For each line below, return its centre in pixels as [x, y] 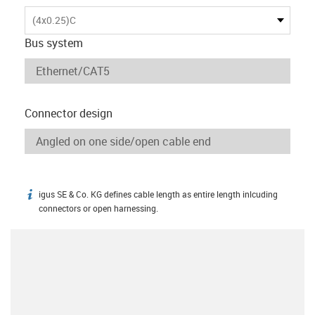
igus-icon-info [58, 197]
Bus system [54, 43]
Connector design [69, 113]
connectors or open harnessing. [98, 208]
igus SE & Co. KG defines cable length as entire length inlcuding [158, 194]
